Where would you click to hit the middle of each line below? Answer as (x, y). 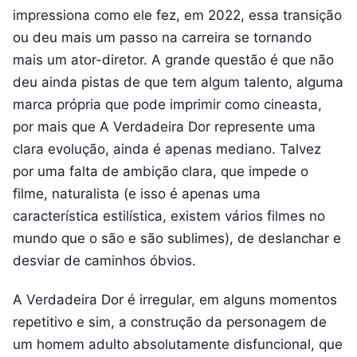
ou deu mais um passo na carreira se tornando (162, 38)
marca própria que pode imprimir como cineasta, (167, 105)
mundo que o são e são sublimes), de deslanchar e (177, 239)
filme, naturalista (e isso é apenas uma (137, 194)
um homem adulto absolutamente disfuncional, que (178, 344)
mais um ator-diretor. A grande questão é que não (173, 60)
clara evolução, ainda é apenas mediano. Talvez (167, 149)
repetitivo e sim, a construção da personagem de (170, 322)
